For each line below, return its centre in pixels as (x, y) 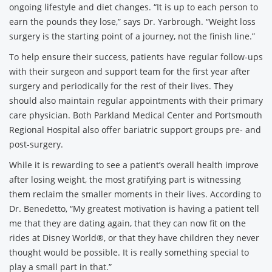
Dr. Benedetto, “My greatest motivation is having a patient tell (134, 209)
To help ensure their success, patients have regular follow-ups (136, 57)
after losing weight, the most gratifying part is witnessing (125, 179)
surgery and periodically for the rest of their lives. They (121, 86)
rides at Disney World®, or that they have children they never (134, 238)
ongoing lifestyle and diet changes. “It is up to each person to (134, 7)
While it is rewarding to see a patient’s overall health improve (134, 165)
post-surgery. (36, 144)
